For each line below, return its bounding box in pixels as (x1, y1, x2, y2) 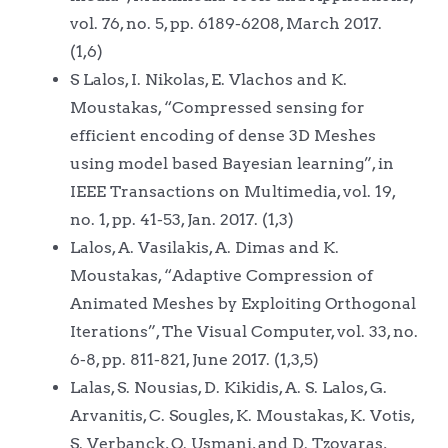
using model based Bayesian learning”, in (69, 153, 394, 173)
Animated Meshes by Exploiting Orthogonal (69, 293, 416, 313)
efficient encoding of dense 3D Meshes (69, 125, 376, 145)
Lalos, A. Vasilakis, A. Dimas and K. (69, 237, 339, 257)
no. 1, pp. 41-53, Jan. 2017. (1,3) (69, 209, 294, 229)
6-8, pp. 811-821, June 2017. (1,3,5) (69, 349, 319, 369)
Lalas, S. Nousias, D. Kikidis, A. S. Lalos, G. (69, 377, 387, 397)
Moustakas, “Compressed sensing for (69, 97, 365, 117)
